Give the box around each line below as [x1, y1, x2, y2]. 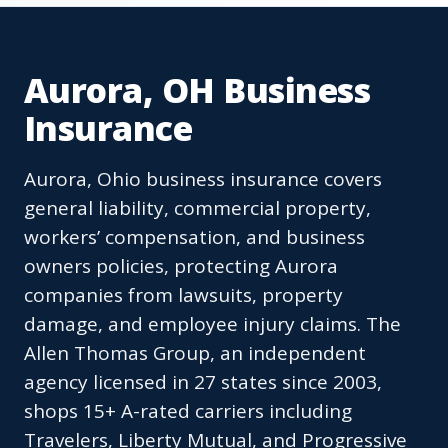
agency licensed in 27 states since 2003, [24, 369, 382, 396]
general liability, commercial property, [24, 195, 371, 222]
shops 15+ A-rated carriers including [24, 398, 352, 425]
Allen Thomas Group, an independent [24, 340, 366, 367]
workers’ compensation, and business [24, 224, 365, 251]
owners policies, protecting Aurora [24, 253, 338, 280]
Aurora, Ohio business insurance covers [24, 166, 382, 193]
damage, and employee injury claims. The [24, 311, 401, 338]
